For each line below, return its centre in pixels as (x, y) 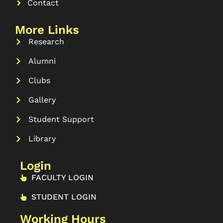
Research (46, 41)
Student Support (61, 119)
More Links (47, 30)
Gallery (42, 100)
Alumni (42, 61)
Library (42, 138)
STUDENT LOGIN (64, 197)
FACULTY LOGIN (62, 177)
